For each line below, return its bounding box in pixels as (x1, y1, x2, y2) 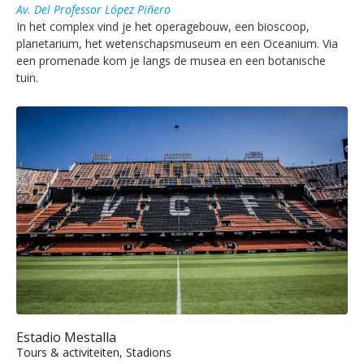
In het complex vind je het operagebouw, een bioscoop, (16, 18, 310, 34)
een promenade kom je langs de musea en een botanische (16, 52, 326, 68)
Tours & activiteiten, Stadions (16, 344, 171, 361)
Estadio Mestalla (16, 328, 116, 347)
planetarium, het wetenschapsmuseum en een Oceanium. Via (16, 35, 338, 51)
